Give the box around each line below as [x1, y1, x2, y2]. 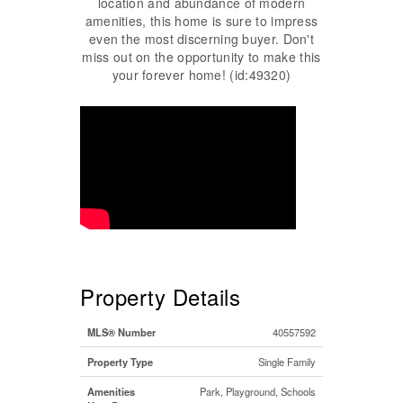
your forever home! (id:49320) [112, 65, 291, 84]
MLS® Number [87, 324, 156, 339]
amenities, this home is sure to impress [85, 11, 318, 30]
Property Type [87, 354, 153, 369]
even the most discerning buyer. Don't [88, 29, 315, 48]
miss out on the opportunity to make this [82, 47, 321, 66]
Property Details [80, 280, 240, 312]
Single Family [258, 354, 316, 369]
